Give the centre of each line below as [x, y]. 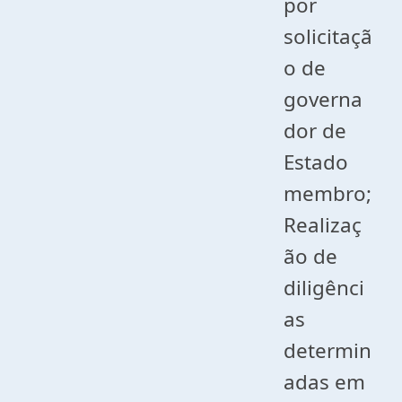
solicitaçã [328, 36]
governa [323, 99]
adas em [325, 382]
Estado [316, 162]
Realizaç [323, 225]
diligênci [324, 288]
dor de [315, 131]
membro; [328, 193]
